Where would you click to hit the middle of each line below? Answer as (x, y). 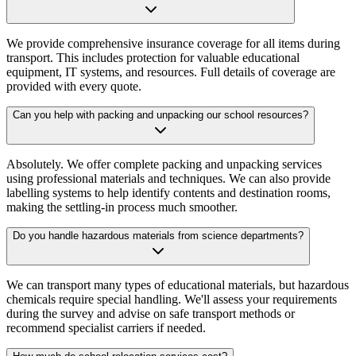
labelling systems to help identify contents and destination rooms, (168, 193)
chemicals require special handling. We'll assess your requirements (172, 300)
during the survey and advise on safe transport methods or (151, 314)
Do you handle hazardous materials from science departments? (158, 236)
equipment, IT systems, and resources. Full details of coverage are (171, 72)
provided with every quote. (74, 87)
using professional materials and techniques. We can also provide (168, 179)
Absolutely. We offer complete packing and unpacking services (164, 164)
